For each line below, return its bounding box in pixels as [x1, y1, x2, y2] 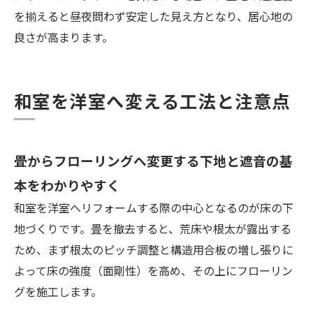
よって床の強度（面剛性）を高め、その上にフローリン [14, 262, 293, 279]
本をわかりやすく [14, 175, 120, 195]
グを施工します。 [14, 283, 102, 300]
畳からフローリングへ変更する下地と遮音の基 [14, 151, 293, 170]
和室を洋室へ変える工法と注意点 [14, 88, 291, 114]
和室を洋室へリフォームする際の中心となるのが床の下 [14, 199, 293, 217]
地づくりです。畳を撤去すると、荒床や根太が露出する [14, 220, 291, 238]
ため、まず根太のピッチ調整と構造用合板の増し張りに [14, 241, 293, 259]
